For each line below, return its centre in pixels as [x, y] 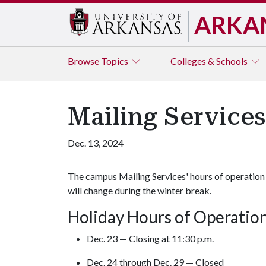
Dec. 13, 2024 [96, 143]
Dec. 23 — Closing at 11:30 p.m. [150, 238]
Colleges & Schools [210, 61]
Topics [115, 61]
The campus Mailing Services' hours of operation [166, 176]
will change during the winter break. [140, 190]
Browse [84, 61]
